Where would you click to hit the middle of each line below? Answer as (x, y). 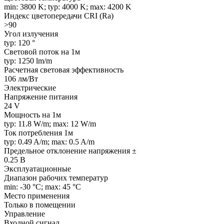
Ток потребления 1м (38, 132)
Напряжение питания (41, 96)
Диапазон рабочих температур (56, 177)
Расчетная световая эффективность (64, 69)
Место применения (37, 195)
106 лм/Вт (21, 78)
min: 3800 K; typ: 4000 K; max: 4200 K (68, 6)
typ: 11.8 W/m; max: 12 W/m (50, 123)
